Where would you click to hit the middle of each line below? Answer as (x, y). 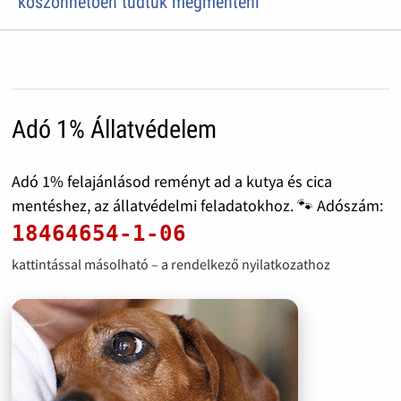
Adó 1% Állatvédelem (114, 130)
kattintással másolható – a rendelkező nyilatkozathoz (171, 264)
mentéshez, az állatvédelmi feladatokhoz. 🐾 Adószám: (197, 206)
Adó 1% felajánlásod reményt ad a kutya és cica (171, 182)
